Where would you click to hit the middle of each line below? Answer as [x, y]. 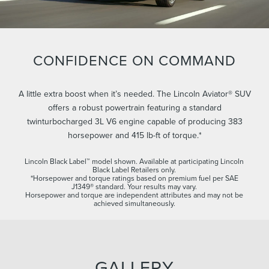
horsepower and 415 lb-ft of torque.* [134, 135]
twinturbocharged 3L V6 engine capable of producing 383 [134, 121]
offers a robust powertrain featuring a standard [134, 107]
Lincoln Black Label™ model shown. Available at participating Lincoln [134, 161]
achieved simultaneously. [134, 203]
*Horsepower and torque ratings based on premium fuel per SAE [134, 178]
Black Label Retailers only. [134, 169]
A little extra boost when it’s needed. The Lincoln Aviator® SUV [134, 93]
